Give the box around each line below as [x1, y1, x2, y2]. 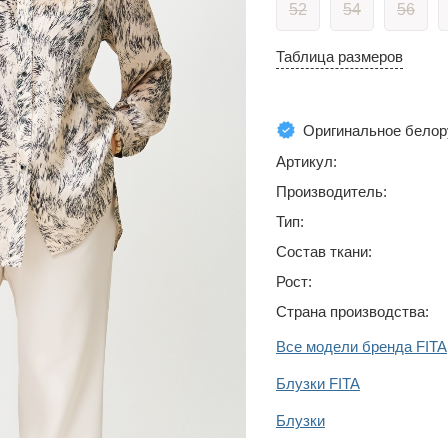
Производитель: [276, 183, 387, 200]
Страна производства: [276, 303, 429, 320]
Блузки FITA [276, 375, 360, 392]
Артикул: [276, 153, 337, 170]
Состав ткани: [276, 243, 372, 260]
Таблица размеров [276, 48, 403, 65]
